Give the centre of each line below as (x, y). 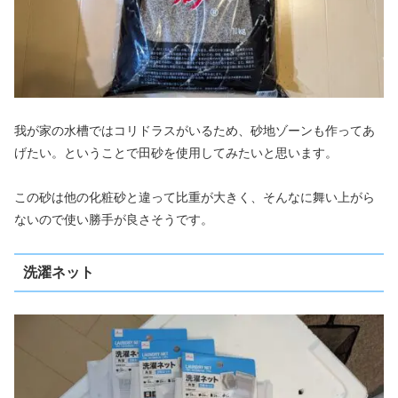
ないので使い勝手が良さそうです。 (114, 220)
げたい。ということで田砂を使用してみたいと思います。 (176, 153)
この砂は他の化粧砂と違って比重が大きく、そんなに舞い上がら (195, 198)
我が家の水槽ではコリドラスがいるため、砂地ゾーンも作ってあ (195, 131)
